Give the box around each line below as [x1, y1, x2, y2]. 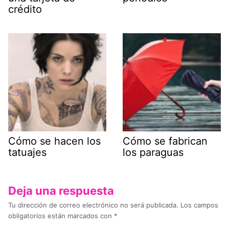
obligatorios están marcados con [8, 211, 114, 220]
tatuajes [8, 146, 47, 158]
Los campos [180, 200, 218, 209]
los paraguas [123, 146, 184, 158]
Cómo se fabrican [123, 134, 208, 147]
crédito [8, 3, 42, 15]
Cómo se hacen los [8, 134, 101, 147]
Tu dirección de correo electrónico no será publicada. [8, 200, 178, 209]
